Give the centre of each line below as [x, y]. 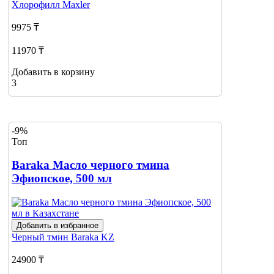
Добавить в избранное [57, 225]
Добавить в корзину [53, 72]
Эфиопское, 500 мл [62, 179]
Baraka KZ [93, 237]
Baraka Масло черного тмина [91, 165]
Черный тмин [41, 237]
